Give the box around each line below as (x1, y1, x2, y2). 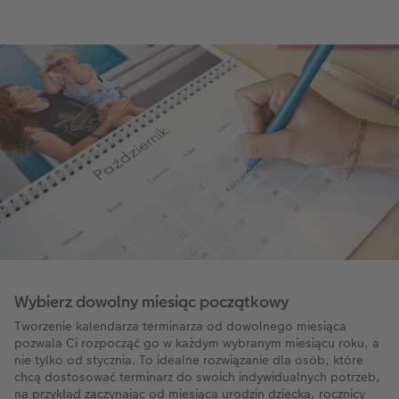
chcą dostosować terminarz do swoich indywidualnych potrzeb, (14, 368, 380, 387)
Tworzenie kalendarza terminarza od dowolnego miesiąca (14, 317, 346, 336)
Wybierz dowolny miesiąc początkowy (14, 290, 289, 313)
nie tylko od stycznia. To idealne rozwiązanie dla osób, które (14, 351, 363, 370)
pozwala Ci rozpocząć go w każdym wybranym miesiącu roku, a (14, 334, 379, 353)
